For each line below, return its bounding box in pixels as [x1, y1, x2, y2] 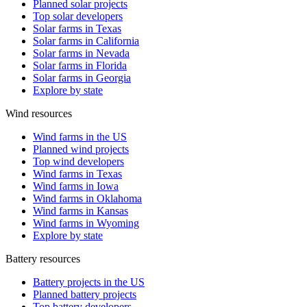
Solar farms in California [33, 35, 139, 47]
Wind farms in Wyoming [33, 217, 139, 230]
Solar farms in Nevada [33, 47, 130, 60]
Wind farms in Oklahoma [33, 193, 142, 205]
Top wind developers [33, 156, 124, 168]
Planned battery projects [33, 288, 136, 301]
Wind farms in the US [33, 131, 127, 143]
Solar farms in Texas [33, 23, 121, 35]
